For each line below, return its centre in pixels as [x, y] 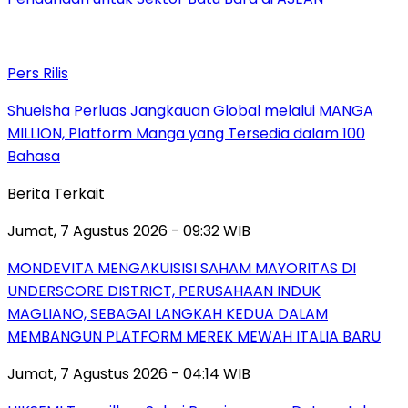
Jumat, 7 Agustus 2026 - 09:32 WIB [129, 230]
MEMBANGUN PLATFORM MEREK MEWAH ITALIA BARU [194, 336]
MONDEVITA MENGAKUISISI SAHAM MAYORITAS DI [182, 268]
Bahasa [34, 156]
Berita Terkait [56, 193]
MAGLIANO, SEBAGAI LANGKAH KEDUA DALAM [168, 313]
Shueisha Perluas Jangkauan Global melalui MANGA [190, 110]
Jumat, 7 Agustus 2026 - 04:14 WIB [129, 373]
